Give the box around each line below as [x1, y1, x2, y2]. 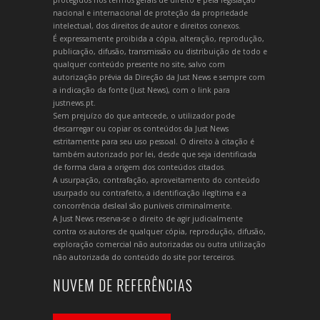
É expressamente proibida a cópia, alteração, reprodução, [53, 33, 264, 44]
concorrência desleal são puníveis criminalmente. [53, 200, 232, 211]
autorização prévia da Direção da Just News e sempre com [53, 71, 265, 82]
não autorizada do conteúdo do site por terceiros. [53, 251, 236, 262]
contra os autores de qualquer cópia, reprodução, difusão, [53, 226, 266, 236]
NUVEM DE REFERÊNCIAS [53, 274, 193, 296]
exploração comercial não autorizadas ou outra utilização [53, 239, 266, 249]
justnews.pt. [53, 97, 96, 108]
